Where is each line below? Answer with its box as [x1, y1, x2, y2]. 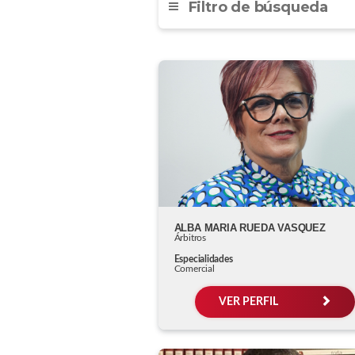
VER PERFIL [218, 296, 281, 307]
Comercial [174, 263, 215, 273]
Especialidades [174, 254, 233, 264]
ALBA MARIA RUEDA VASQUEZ [174, 221, 326, 234]
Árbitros [174, 232, 206, 242]
